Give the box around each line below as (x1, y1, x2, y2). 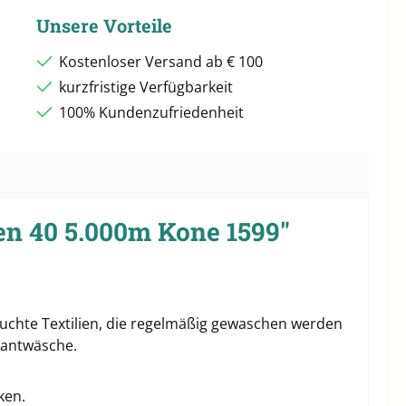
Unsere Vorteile (35, 13, 172, 37)
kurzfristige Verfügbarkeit (58, 76, 233, 97)
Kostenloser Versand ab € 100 (58, 51, 263, 72)
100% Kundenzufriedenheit (58, 101, 244, 122)
